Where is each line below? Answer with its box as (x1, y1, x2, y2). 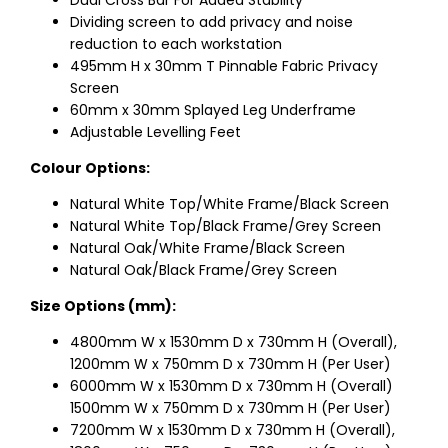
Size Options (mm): (30, 296, 176, 317)
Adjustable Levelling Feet (70, 122, 241, 143)
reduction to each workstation (70, 34, 282, 55)
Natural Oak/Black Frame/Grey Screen (70, 260, 337, 281)
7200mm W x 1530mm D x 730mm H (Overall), (70, 420, 395, 441)
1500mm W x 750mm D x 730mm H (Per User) (70, 398, 391, 419)
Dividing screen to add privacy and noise (70, 12, 353, 33)
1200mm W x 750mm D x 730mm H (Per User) (70, 354, 391, 375)
